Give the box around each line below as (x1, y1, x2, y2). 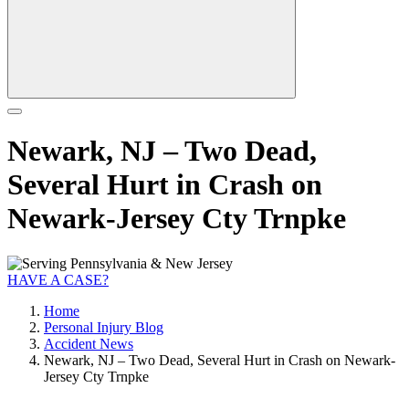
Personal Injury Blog (44, 319, 163, 335)
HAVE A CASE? (7, 271, 109, 288)
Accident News (44, 335, 133, 351)
